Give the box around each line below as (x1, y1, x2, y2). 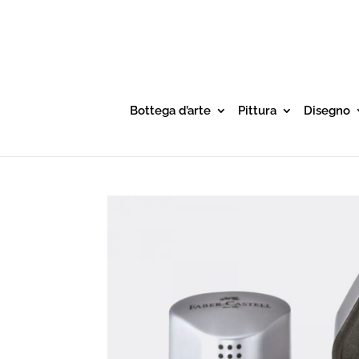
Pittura (237, 103, 276, 118)
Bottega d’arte (129, 103, 211, 118)
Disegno (303, 103, 350, 118)
